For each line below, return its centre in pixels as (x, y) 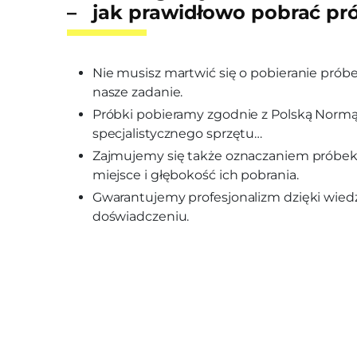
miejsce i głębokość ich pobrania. (195, 175)
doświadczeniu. (141, 216)
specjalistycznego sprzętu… (177, 133)
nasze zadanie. (137, 92)
